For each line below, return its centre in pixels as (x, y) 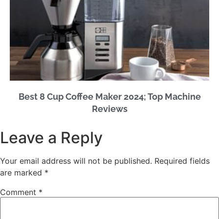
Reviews (109, 109)
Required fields (182, 161)
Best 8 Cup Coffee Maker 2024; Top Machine (109, 97)
